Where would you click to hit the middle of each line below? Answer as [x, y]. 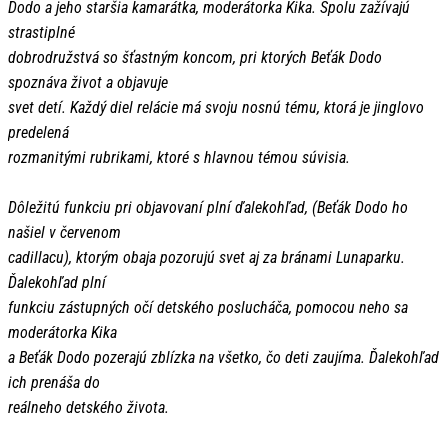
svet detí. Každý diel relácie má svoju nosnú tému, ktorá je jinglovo [216, 108]
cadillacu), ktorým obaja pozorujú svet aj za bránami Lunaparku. [206, 258]
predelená [38, 133]
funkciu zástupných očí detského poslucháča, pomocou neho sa [208, 308]
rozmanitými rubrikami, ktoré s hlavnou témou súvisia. [179, 158]
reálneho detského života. [88, 408]
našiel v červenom [64, 233]
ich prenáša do [54, 383]
